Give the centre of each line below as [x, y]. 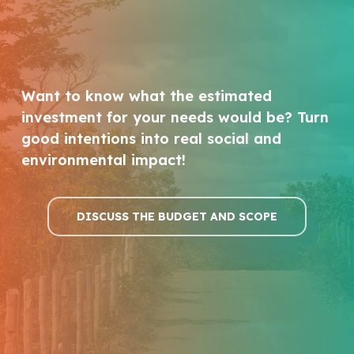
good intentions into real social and [152, 138]
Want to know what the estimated [147, 96]
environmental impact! [104, 160]
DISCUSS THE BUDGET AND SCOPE [177, 216]
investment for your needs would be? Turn [175, 117]
